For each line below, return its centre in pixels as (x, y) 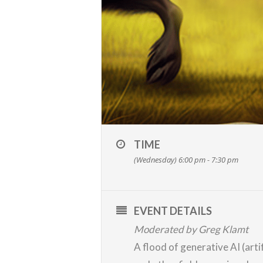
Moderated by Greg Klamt (191, 229)
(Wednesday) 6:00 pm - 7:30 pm (186, 159)
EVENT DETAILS (173, 210)
